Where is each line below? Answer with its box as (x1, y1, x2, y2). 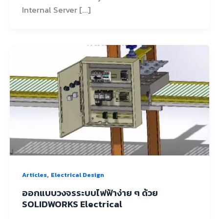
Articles (22, 170, 47, 179)
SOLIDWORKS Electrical (22, 197, 122, 211)
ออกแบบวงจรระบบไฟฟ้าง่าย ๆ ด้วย (22, 186, 158, 199)
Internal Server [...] (22, 4, 91, 16)
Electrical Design (50, 170, 104, 179)
